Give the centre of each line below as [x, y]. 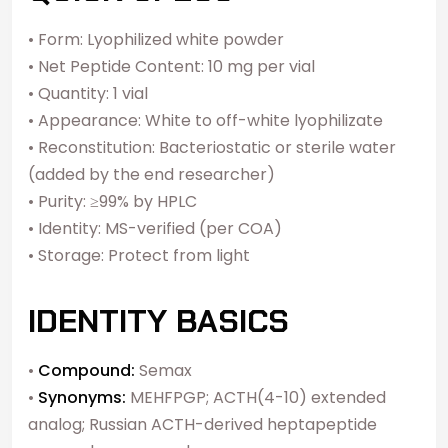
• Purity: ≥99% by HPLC [112, 201]
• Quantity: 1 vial [88, 93]
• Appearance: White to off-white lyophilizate [205, 120]
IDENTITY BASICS [158, 320]
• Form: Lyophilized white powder [156, 39]
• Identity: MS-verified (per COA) [155, 228]
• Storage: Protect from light [139, 255]
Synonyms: [82, 397]
